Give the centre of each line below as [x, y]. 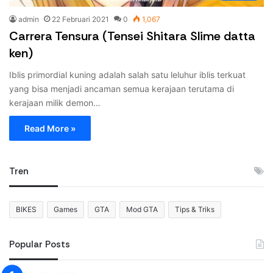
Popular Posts [40, 244]
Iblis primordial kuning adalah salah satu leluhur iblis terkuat [127, 74]
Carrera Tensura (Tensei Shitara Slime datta [132, 36]
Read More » [50, 128]
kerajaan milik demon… [55, 102]
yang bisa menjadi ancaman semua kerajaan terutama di [122, 88]
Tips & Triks [195, 209]
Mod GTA [142, 209]
